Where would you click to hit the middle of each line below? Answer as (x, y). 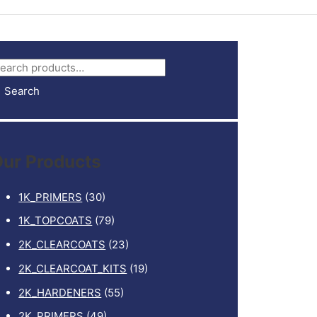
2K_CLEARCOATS (62, 245)
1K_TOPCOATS (56, 221)
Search (22, 91)
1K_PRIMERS (51, 197)
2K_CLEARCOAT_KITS (73, 268)
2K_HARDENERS (60, 292)
